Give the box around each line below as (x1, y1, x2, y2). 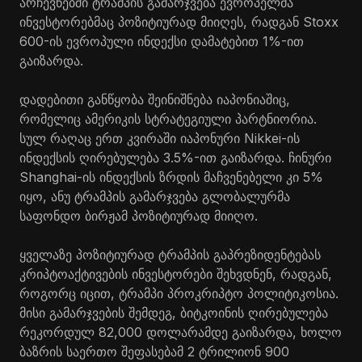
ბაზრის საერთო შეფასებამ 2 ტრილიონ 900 (19, 343, 289, 360)
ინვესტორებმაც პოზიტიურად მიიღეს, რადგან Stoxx (19, 14, 339, 30)
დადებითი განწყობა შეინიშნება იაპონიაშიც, (19, 91, 290, 107)
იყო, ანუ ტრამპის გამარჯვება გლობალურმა (19, 188, 290, 204)
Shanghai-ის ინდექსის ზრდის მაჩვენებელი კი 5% (19, 169, 323, 185)
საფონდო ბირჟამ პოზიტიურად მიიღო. (19, 208, 258, 224)
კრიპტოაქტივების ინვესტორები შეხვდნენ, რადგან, (19, 266, 332, 282)
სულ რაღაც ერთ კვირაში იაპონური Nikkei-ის (19, 130, 300, 146)
